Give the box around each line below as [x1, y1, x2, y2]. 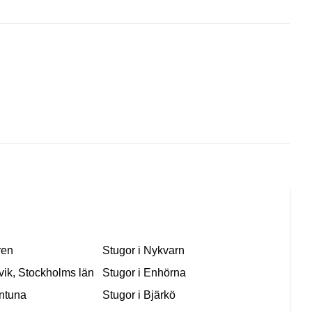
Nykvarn [143, 244, 185, 257]
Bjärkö [143, 289, 176, 302]
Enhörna [143, 267, 187, 279]
